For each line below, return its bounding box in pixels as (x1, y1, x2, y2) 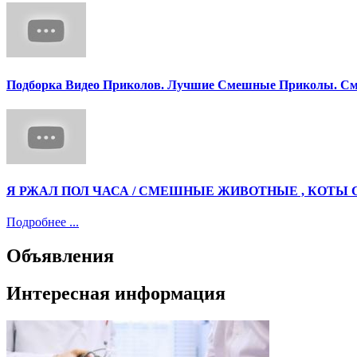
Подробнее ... (6, 215, 79, 229)
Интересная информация (6, 283, 226, 304)
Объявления (6, 245, 114, 267)
